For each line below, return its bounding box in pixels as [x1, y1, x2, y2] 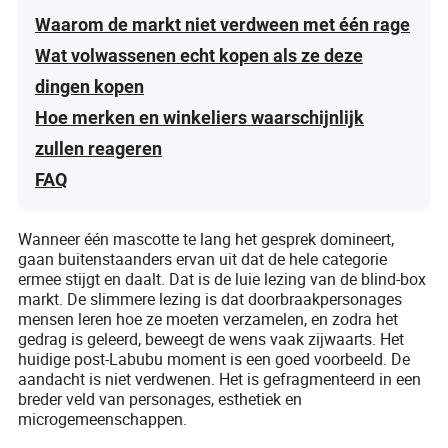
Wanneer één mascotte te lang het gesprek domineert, [18, 227, 395, 250]
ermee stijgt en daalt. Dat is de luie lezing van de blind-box [18, 267, 427, 290]
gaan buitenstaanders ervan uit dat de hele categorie [18, 247, 388, 270]
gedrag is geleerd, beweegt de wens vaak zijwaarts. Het [18, 327, 405, 350]
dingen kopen [35, 75, 145, 97]
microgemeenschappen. [18, 407, 188, 430]
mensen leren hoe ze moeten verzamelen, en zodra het [18, 307, 399, 330]
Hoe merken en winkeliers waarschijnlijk [35, 106, 365, 128]
